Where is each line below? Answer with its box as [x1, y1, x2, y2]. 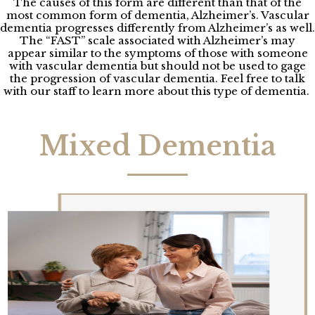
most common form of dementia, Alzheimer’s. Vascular [6, 8, 309, 22]
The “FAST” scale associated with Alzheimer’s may [20, 33, 295, 47]
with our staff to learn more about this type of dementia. [3, 84, 312, 98]
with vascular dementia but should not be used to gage [9, 58, 306, 72]
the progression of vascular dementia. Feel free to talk [10, 71, 305, 85]
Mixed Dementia [39, 129, 276, 162]
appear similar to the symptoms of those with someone [7, 46, 308, 60]
